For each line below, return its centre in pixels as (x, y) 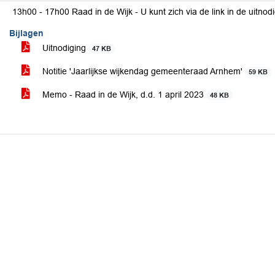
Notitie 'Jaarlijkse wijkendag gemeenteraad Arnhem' (142, 71)
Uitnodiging (64, 48)
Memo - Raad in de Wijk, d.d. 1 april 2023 (123, 95)
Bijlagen (26, 33)
